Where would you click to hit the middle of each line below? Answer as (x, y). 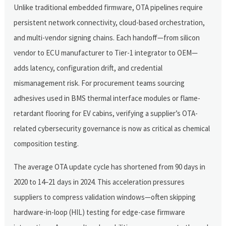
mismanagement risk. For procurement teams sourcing (99, 83)
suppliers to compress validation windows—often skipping (105, 197)
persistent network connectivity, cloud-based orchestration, (109, 22)
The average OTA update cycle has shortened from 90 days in (110, 166)
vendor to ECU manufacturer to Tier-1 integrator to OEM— (106, 52)
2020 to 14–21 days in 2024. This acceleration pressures (99, 182)
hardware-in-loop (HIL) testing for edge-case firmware (100, 212)
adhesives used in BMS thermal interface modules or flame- (107, 98)
